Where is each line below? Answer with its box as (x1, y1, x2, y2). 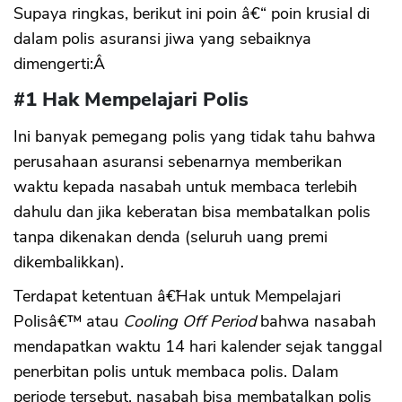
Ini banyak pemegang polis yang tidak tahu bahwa (13, 126, 376, 148)
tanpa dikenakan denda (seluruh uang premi (13, 226, 328, 249)
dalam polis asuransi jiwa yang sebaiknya (13, 28, 311, 50)
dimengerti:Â (13, 53, 109, 75)
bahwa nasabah (256, 310, 376, 333)
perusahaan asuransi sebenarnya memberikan (13, 151, 342, 173)
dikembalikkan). (13, 251, 124, 274)
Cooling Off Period (123, 310, 256, 333)
